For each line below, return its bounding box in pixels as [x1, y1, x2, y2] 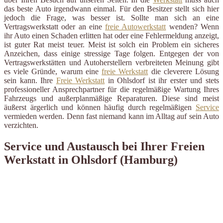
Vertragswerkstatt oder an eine [4, 22, 106, 31]
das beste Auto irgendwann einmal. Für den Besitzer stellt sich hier [4, 4, 219, 13]
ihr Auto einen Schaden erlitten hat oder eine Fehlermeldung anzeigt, [4, 31, 219, 40]
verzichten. [4, 120, 38, 129]
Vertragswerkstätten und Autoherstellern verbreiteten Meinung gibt [4, 58, 219, 67]
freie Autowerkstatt [105, 22, 166, 31]
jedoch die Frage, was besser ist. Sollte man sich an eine [4, 13, 219, 22]
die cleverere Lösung [148, 67, 220, 76]
